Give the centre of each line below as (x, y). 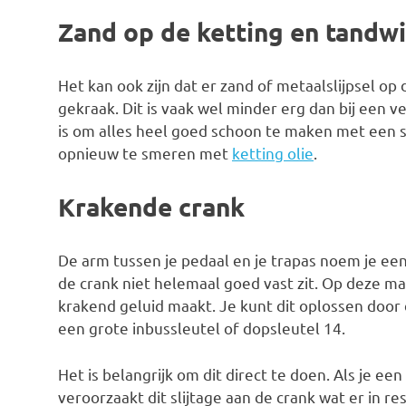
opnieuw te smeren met (145, 153)
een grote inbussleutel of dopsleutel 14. (202, 328)
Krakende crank (151, 206)
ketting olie (273, 153)
